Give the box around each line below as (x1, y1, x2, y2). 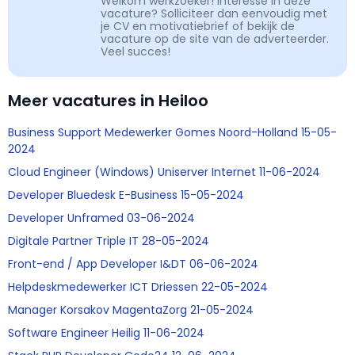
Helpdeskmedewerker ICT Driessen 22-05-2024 (8, 279, 268, 296)
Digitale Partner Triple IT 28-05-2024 (8, 233, 209, 250)
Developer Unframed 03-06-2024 (8, 210, 195, 227)
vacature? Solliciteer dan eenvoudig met (101, 6, 327, 22)
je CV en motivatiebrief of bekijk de (101, 18, 295, 35)
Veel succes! (101, 44, 170, 60)
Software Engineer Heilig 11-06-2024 (8, 325, 204, 342)
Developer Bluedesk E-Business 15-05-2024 (8, 187, 244, 204)
